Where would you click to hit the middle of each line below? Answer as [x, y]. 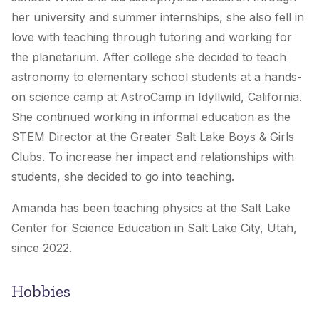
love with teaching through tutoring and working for [152, 37]
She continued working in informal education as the [151, 117]
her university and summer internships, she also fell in [158, 17]
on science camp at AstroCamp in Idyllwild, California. [157, 97]
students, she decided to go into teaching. [123, 177]
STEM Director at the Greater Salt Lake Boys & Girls [153, 137]
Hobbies [41, 292]
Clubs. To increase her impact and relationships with [153, 157]
